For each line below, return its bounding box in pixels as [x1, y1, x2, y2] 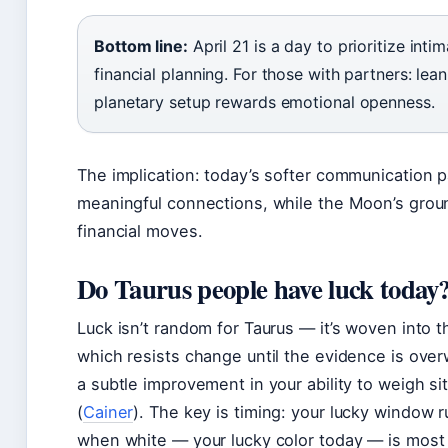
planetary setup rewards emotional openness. [94, 91, 435, 112]
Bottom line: [94, 35, 188, 56]
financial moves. [77, 220, 203, 241]
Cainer [82, 401, 134, 422]
